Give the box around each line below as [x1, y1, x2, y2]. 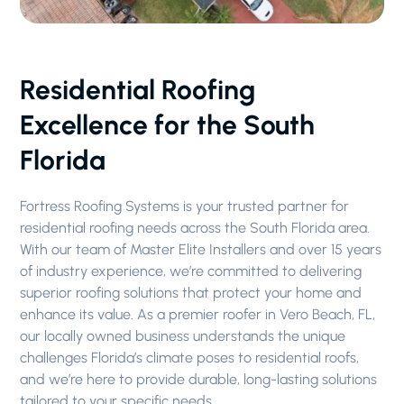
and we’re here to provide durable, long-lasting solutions [20, 371, 378, 388]
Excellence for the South [20, 108, 316, 142]
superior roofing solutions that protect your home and [20, 284, 363, 301]
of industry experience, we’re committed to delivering [20, 262, 363, 280]
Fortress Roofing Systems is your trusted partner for [20, 197, 350, 215]
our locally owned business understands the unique [20, 327, 346, 344]
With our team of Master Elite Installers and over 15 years [20, 241, 382, 258]
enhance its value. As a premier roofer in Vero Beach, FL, [20, 306, 376, 323]
